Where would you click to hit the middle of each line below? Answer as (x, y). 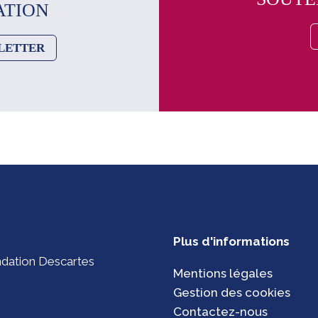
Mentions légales (223, 273)
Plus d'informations (231, 241)
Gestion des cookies (232, 292)
